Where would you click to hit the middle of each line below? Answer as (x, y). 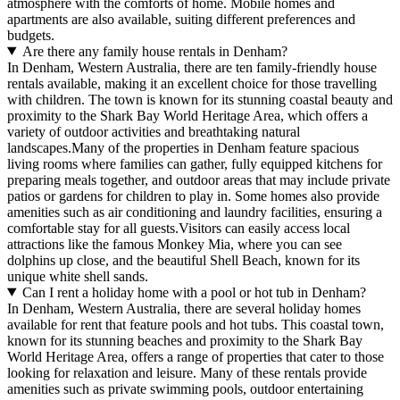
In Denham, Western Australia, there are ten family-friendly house (192, 67)
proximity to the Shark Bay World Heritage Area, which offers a (187, 115)
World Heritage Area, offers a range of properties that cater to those (196, 356)
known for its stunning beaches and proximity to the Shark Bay (185, 340)
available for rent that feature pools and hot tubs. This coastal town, (196, 324)
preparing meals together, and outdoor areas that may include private (199, 179)
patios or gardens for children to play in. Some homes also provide (193, 196)
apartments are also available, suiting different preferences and (181, 19)
